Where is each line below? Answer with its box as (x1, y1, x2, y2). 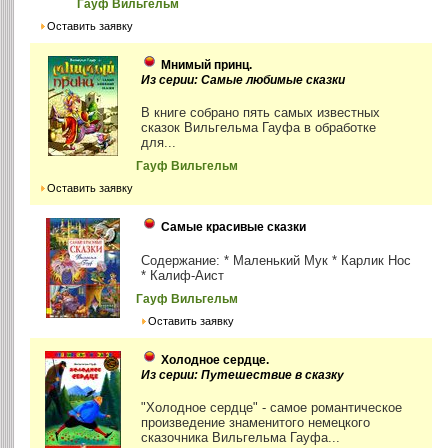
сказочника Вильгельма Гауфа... (141, 430, 341, 446)
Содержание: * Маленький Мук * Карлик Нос (141, 253, 412, 269)
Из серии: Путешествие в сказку (141, 368, 345, 383)
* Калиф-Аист (141, 268, 225, 284)
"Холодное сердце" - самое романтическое (141, 400, 403, 416)
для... (141, 135, 177, 151)
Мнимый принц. (161, 58, 253, 73)
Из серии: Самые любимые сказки (141, 73, 346, 88)
